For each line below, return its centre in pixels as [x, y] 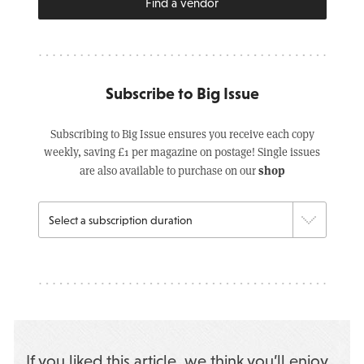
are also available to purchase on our [169, 170]
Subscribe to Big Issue [182, 93]
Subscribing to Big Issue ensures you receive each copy [182, 134]
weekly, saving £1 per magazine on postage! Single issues [182, 152]
